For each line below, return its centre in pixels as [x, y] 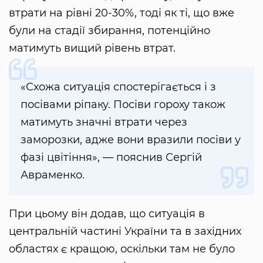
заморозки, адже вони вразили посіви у [131, 140]
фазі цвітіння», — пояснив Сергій [111, 158]
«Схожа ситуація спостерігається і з [118, 87]
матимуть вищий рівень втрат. [92, 48]
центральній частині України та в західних [125, 232]
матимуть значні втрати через [104, 122]
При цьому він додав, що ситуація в [107, 214]
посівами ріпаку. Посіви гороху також [123, 105]
